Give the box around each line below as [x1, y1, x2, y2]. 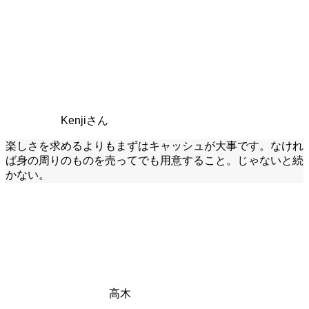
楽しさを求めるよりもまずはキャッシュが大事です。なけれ [6, 140, 303, 152]
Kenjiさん [61, 114, 108, 127]
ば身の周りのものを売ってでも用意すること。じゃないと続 [6, 154, 303, 167]
